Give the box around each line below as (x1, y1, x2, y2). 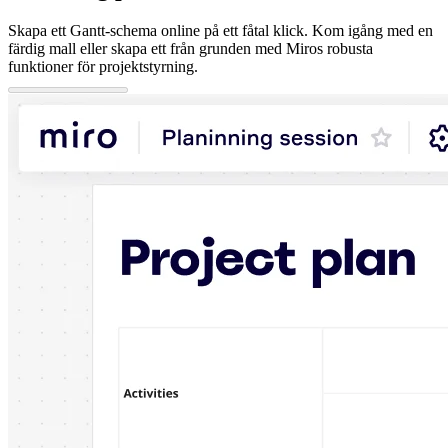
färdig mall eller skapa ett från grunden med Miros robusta (8, 39, 373, 57)
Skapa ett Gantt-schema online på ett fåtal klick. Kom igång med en (8, 21, 433, 39)
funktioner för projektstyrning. (8, 57, 198, 75)
